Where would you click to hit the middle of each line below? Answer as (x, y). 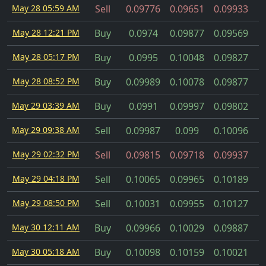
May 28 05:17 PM (46, 57)
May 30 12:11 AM (46, 227)
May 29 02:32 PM (46, 154)
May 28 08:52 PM (46, 81)
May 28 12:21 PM (46, 32)
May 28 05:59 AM (46, 8)
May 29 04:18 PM (46, 178)
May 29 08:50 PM (46, 203)
